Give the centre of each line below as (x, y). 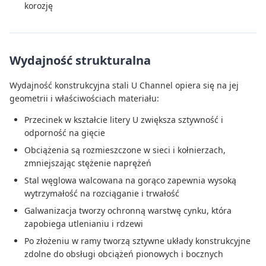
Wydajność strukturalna (80, 60)
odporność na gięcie (65, 133)
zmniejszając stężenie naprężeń (88, 163)
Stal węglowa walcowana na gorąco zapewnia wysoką (130, 180)
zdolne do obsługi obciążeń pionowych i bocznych (124, 254)
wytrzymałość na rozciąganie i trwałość (102, 193)
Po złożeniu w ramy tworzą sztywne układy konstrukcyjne (137, 241)
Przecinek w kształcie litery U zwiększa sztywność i (124, 120)
